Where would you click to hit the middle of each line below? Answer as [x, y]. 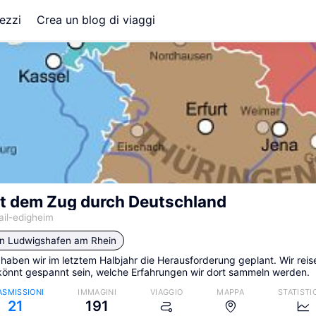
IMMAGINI [97, 292]
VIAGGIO [167, 292]
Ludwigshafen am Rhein [62, 241]
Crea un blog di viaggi [96, 20]
